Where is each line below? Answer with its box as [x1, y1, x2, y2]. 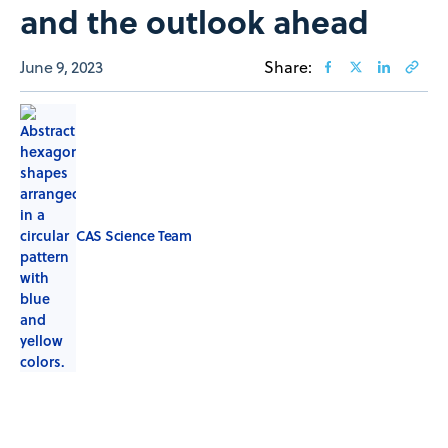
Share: [264, 55, 312, 78]
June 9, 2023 [20, 55, 103, 78]
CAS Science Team [76, 225, 192, 247]
